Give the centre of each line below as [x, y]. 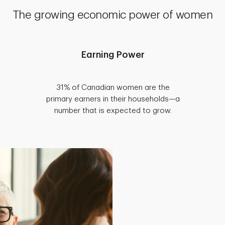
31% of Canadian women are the [113, 87]
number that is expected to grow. [113, 110]
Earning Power [113, 54]
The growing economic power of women [113, 15]
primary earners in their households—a [113, 99]
